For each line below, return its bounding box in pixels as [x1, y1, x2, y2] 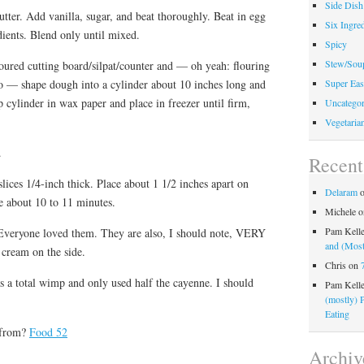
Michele [324, 205, 356, 219]
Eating [324, 307, 349, 321]
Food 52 [29, 323, 67, 340]
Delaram [324, 185, 357, 199]
